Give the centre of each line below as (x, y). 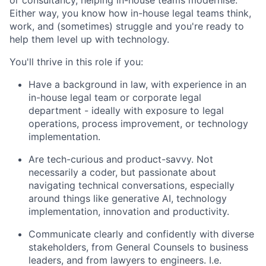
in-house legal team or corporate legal (115, 97)
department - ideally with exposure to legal (126, 110)
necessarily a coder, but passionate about (122, 172)
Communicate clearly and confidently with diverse (141, 234)
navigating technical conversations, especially (132, 185)
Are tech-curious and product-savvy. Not (121, 159)
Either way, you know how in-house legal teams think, (130, 13)
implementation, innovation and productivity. (129, 211)
